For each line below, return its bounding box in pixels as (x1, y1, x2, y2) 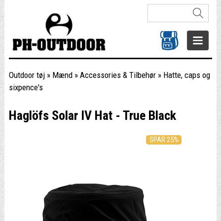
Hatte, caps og (163, 70, 210, 80)
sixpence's (8, 82, 43, 92)
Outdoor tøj (8, 70, 45, 80)
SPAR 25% (149, 135, 179, 144)
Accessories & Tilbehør (79, 70, 156, 80)
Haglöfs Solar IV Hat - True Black (8, 108, 176, 123)
